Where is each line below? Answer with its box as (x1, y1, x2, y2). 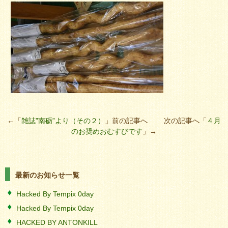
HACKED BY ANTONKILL (16, 218, 98, 226)
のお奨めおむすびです (71, 127, 142, 135)
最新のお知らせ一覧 (15, 171, 79, 179)
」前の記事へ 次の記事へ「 (105, 117, 207, 125)
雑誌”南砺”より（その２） (21, 117, 105, 125)
